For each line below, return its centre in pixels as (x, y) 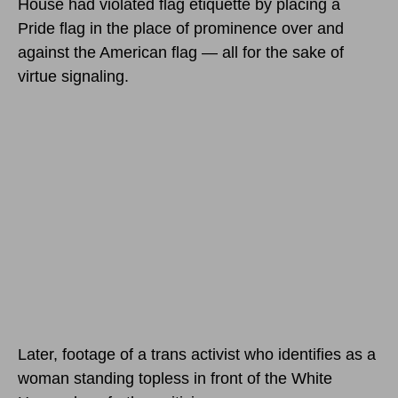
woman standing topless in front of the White (175, 378)
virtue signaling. (73, 76)
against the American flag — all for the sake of (181, 52)
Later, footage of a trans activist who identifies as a (197, 354)
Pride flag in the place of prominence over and (181, 28)
